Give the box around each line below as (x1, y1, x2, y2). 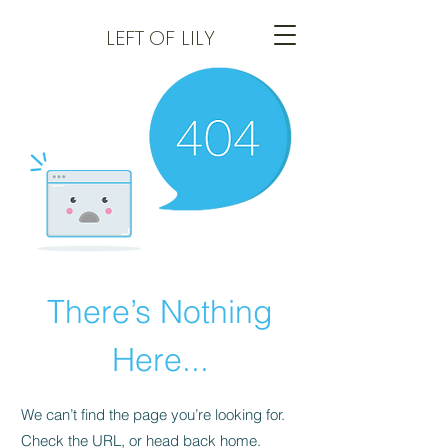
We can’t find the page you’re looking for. (21, 405, 285, 424)
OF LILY (148, 24, 215, 52)
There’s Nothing (47, 292, 273, 331)
